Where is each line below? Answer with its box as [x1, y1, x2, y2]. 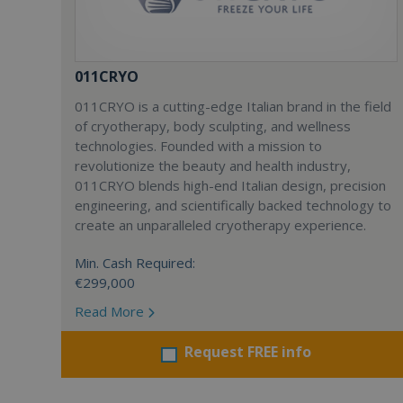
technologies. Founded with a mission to [75, 137, 322, 155]
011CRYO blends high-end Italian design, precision [75, 176, 386, 194]
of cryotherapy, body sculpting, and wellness [75, 117, 351, 135]
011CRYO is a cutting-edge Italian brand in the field [75, 97, 391, 115]
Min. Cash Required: [75, 254, 195, 272]
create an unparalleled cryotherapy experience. [75, 216, 366, 234]
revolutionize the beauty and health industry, [75, 157, 351, 175]
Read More [75, 302, 148, 320]
